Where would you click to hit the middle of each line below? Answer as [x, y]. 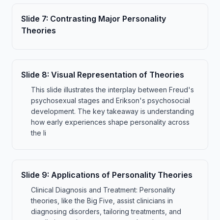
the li [39, 133]
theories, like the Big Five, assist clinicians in [102, 201]
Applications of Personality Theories [122, 175]
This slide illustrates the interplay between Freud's [112, 90]
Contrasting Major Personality [108, 19]
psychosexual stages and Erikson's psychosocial [110, 100]
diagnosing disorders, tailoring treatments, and [106, 211]
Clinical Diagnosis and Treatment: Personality [103, 190]
